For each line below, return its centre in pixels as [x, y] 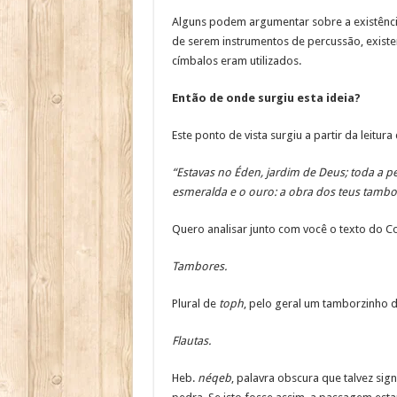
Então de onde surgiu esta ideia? [266, 98]
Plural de [195, 304]
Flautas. [191, 341]
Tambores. [199, 267]
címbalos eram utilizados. [237, 61]
